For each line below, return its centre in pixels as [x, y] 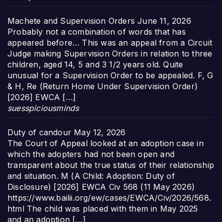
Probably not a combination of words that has [97, 31]
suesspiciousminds [43, 108]
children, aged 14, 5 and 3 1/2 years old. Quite [95, 64]
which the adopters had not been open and [91, 154]
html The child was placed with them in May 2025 [103, 208]
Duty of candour [39, 132]
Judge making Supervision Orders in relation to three [110, 53]
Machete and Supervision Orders [71, 21]
